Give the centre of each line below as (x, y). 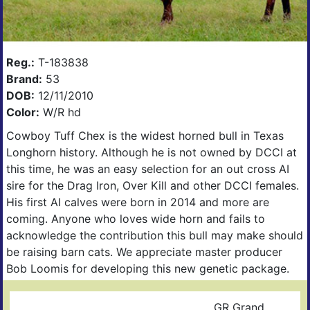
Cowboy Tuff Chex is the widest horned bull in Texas (145, 135)
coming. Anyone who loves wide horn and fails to (136, 218)
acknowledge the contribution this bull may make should (155, 235)
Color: (23, 112)
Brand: (24, 79)
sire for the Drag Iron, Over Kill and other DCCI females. (153, 185)
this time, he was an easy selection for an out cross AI (148, 168)
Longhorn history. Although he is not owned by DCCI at (152, 152)
